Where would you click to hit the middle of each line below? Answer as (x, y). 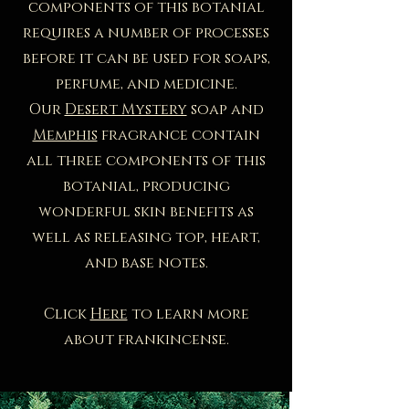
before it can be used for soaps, (146, 58)
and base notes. (146, 262)
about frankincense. (146, 339)
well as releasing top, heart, (146, 237)
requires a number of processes (146, 32)
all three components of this (146, 160)
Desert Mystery (126, 109)
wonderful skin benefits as (146, 211)
